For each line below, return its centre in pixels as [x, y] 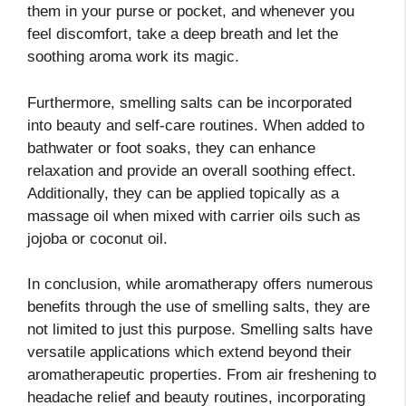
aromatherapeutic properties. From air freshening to [202, 375]
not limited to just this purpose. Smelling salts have [200, 330]
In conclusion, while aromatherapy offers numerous [200, 285]
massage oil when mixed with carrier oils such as [194, 216]
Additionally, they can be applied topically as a [183, 193]
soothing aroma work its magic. [133, 57]
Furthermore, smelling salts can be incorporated [189, 102]
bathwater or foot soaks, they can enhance [171, 148]
